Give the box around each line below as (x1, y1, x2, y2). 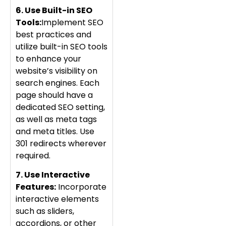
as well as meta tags (16, 113, 97, 125)
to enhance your (16, 52, 81, 65)
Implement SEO (41, 16, 103, 28)
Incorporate (56, 181, 106, 193)
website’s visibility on (16, 65, 97, 77)
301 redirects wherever (16, 137, 106, 149)
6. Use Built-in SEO (16, 4, 92, 16)
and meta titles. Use (16, 125, 94, 137)
